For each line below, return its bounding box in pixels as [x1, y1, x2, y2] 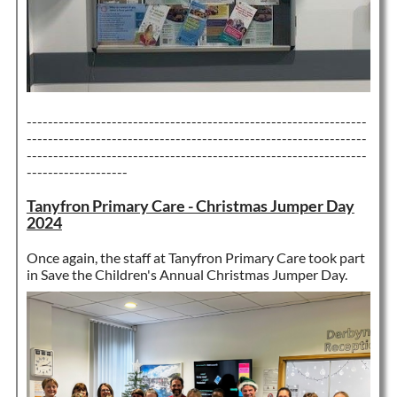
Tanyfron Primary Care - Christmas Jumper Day [26, 196, 354, 215]
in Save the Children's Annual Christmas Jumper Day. [26, 265, 350, 283]
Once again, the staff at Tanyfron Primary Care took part [26, 248, 365, 266]
